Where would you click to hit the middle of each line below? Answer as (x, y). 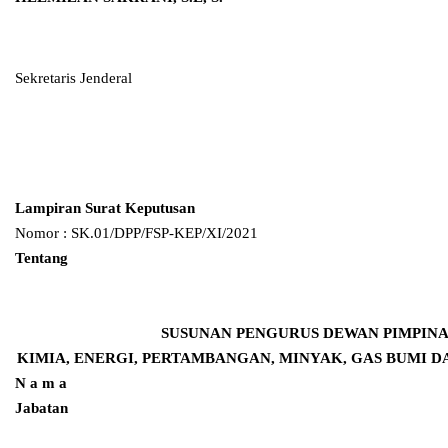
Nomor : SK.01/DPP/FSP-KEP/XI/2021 (136, 232)
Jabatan (41, 407)
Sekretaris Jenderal (73, 77)
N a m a (41, 382)
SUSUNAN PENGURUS (241, 332)
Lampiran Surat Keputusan (105, 207)
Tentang (41, 257)
